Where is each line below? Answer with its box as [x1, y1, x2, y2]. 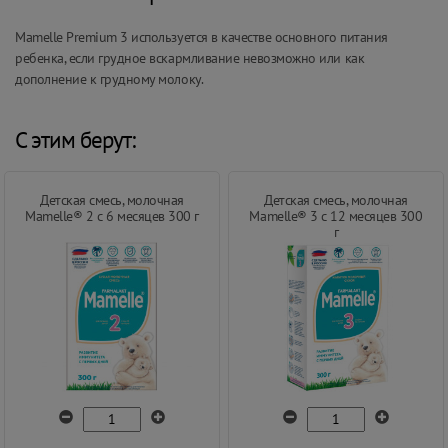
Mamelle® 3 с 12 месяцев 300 [249, 206, 423, 225]
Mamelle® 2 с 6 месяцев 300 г [25, 206, 199, 225]
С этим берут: [15, 124, 135, 154]
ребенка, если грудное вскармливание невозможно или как [15, 48, 365, 67]
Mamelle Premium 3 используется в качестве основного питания [15, 27, 388, 46]
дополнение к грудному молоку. [15, 69, 204, 88]
